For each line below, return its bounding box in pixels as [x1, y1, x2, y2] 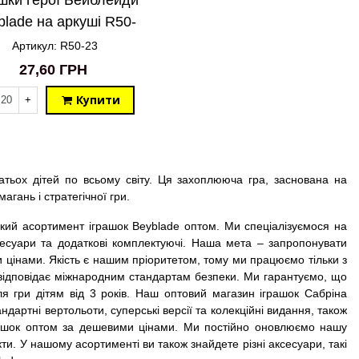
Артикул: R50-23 [11, 38, 98, 52]
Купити [75, 91, 120, 107]
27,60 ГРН [18, 61, 87, 78]
